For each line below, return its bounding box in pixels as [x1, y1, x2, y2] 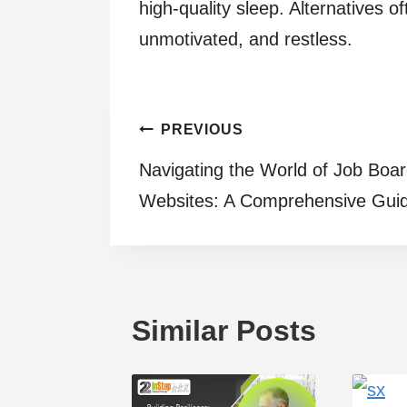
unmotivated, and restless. [139, 29, 352, 49]
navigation [138, 161, 286, 194]
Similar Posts [132, 314, 316, 347]
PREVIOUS [161, 122, 243, 137]
